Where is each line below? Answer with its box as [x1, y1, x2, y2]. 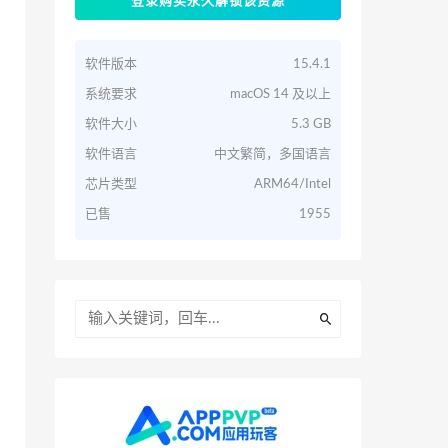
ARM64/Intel [254, 178, 331, 191]
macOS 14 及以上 [230, 88, 331, 101]
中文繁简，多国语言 [214, 148, 331, 161]
